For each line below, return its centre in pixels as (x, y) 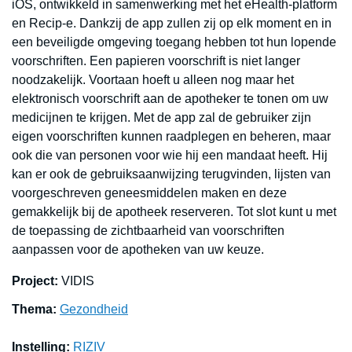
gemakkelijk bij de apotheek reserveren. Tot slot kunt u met (174, 212)
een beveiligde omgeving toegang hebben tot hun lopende (174, 42)
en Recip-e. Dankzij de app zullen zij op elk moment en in (172, 24)
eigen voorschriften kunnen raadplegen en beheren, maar (171, 137)
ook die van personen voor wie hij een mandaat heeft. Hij (170, 156)
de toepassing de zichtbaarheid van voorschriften (148, 231)
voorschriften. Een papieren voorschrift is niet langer (156, 61)
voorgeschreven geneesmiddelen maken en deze (149, 193)
